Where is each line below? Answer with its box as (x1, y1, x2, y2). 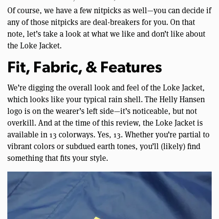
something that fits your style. (7, 152, 108, 163)
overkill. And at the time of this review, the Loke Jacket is (7, 117, 203, 128)
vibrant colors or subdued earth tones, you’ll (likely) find (7, 140, 200, 151)
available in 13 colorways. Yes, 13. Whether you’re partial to (7, 129, 210, 139)
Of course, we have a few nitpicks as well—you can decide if (7, 4, 211, 15)
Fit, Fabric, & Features (7, 60, 162, 76)
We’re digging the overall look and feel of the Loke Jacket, (7, 82, 205, 92)
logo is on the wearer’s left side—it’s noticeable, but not (7, 105, 197, 116)
